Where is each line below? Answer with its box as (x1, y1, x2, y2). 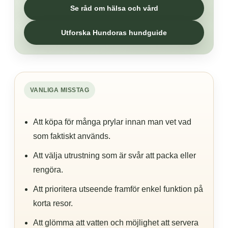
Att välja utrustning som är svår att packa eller (33, 151, 196, 160)
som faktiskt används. (33, 132, 110, 140)
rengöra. (33, 165, 63, 174)
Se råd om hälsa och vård (70, 4, 158, 12)
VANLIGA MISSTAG (30, 86, 90, 94)
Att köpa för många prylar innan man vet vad (33, 118, 191, 126)
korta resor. (33, 199, 73, 208)
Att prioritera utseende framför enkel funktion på (33, 185, 203, 193)
